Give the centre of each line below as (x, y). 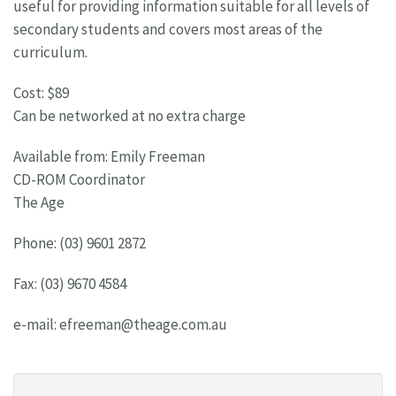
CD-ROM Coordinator (79, 180)
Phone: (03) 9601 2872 (80, 244)
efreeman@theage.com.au (143, 325)
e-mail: (36, 325)
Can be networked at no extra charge (129, 116)
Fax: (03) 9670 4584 (70, 284)
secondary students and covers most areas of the (168, 30)
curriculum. (50, 53)
